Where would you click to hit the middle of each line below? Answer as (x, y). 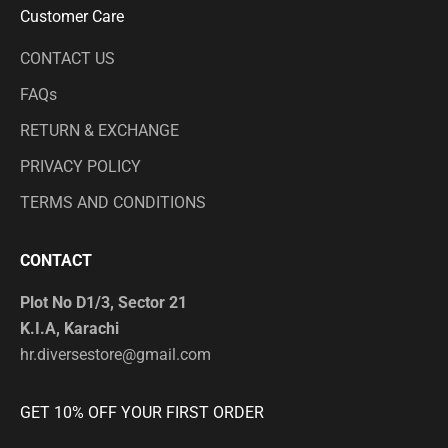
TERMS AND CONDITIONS (113, 202)
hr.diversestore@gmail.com (115, 354)
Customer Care (72, 16)
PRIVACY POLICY (80, 166)
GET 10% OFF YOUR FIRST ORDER (142, 412)
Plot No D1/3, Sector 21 (103, 302)
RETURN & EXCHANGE (99, 130)
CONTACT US (67, 58)
